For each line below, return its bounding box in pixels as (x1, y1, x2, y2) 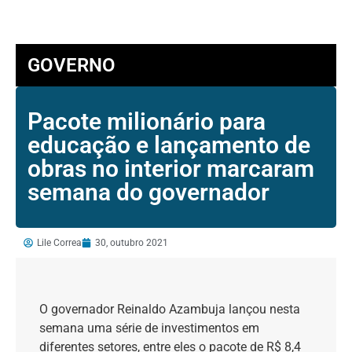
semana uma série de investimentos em (39, 320, 259, 335)
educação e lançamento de (27, 130, 310, 159)
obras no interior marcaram (27, 154, 314, 182)
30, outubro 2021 (95, 236, 168, 248)
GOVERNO (27, 53, 115, 76)
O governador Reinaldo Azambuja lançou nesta (39, 301, 300, 317)
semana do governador (27, 178, 269, 206)
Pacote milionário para (27, 107, 266, 135)
